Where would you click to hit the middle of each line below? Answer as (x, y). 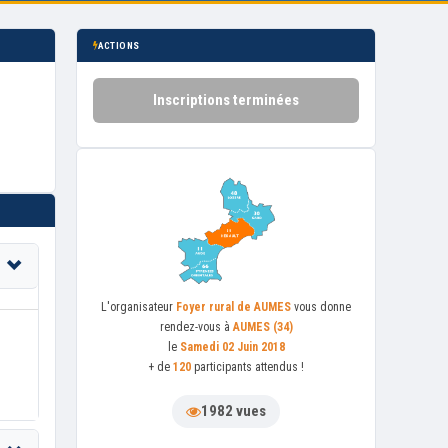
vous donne (321, 306)
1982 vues (233, 410)
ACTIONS (119, 45)
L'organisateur (138, 306)
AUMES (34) (262, 326)
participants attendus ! (247, 366)
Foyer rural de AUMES (233, 306)
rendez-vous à (196, 326)
